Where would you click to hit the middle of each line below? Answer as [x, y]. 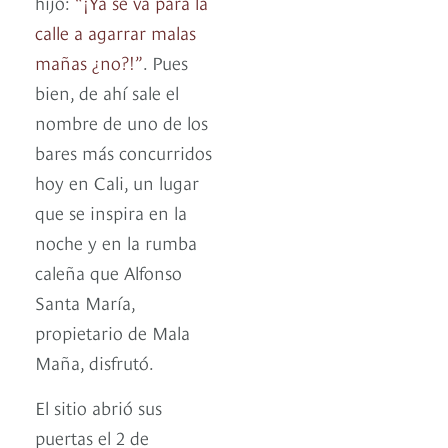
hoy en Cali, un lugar [117, 181]
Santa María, [85, 301]
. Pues [165, 61]
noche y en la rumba [116, 241]
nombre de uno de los [121, 121]
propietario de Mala [112, 331]
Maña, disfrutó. [94, 361]
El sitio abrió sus [98, 406]
